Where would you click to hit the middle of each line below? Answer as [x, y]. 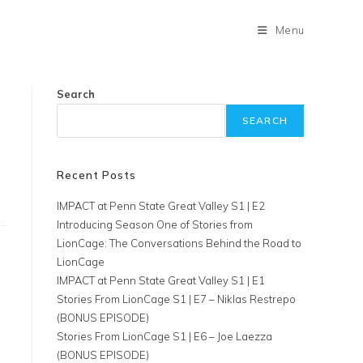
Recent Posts [96, 175]
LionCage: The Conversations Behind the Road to [179, 243]
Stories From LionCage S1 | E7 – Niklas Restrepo [176, 299]
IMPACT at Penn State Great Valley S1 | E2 [161, 206]
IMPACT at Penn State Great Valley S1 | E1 [161, 280]
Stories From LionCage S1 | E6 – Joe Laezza [164, 336]
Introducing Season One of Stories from [155, 224]
